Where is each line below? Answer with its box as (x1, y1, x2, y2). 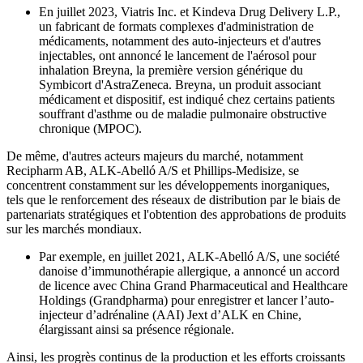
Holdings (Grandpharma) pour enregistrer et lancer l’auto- (39, 293, 334, 307)
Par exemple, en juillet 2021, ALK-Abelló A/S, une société (39, 249, 340, 263)
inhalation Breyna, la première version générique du (39, 62, 303, 77)
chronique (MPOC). (39, 121, 142, 135)
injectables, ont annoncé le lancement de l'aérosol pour (39, 48, 316, 62)
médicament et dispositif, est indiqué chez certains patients (39, 92, 335, 106)
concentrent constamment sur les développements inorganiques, (6, 177, 330, 192)
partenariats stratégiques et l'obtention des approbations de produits (6, 207, 346, 221)
